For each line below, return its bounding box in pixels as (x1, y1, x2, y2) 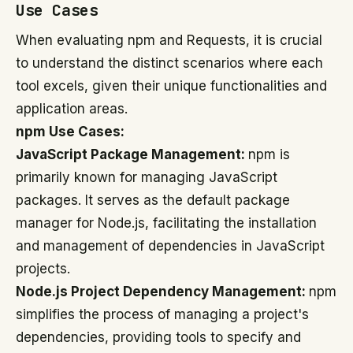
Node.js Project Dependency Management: (16, 284, 309, 299)
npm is (248, 147, 290, 162)
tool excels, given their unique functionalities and (16, 78, 327, 94)
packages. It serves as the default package (16, 192, 290, 208)
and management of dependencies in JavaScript (16, 238, 325, 254)
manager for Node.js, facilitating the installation (16, 215, 317, 231)
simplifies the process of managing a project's (16, 307, 309, 322)
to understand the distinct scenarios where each (16, 55, 323, 71)
